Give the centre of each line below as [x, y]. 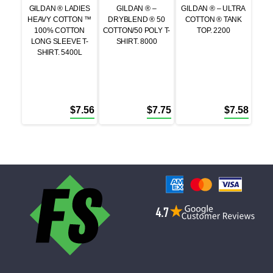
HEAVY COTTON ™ [60, 19]
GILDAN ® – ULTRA [214, 8]
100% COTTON [59, 30]
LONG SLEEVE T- [59, 41]
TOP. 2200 [214, 30]
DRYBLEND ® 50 [136, 19]
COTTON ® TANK [214, 19]
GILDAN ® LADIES [59, 8]
